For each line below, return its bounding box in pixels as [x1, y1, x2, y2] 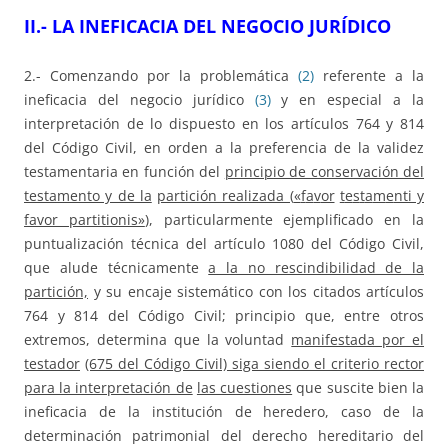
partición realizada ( [157, 186, 294, 206]
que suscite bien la [292, 378, 425, 398]
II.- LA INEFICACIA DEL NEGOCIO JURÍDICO [24, 14, 391, 39]
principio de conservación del [224, 162, 425, 182]
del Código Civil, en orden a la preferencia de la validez [24, 138, 424, 158]
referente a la [314, 66, 424, 86]
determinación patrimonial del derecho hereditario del [24, 426, 424, 446]
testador [24, 354, 80, 374]
